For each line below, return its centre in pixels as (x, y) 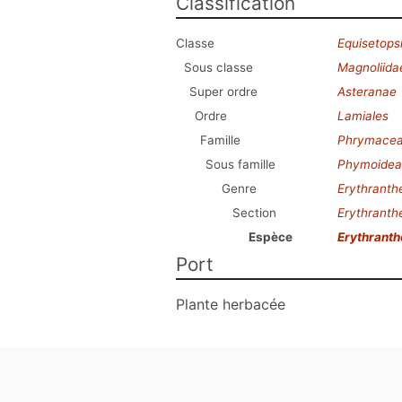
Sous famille (240, 164)
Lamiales (363, 116)
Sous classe (218, 67)
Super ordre (223, 92)
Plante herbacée (231, 304)
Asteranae (367, 92)
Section (254, 213)
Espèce (271, 237)
